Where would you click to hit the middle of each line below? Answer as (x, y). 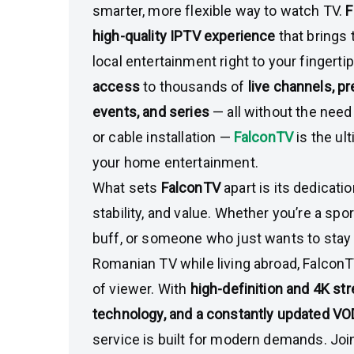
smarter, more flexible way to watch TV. (219, 11)
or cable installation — (163, 137)
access (116, 87)
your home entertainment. (175, 162)
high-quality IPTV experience (184, 36)
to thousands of (194, 87)
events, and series (151, 112)
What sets (127, 188)
